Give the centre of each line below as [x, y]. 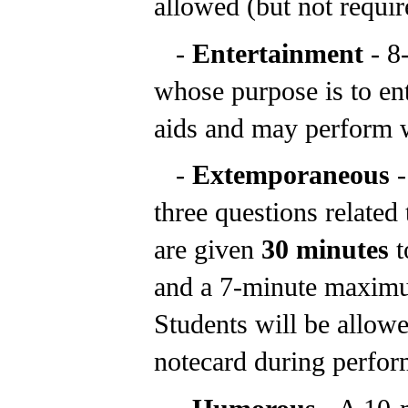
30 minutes [325, 250]
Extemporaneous [295, 175]
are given [208, 250]
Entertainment [281, 53]
